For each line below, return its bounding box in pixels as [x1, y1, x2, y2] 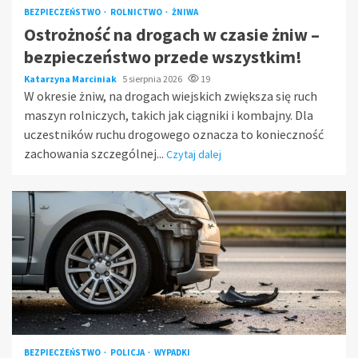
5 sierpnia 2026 [122, 72, 184, 85]
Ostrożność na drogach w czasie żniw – [24, 22, 320, 46]
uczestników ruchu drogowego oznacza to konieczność [24, 125, 324, 142]
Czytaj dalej [166, 146, 221, 161]
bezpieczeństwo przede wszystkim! [24, 45, 302, 68]
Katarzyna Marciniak [24, 72, 118, 85]
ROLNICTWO [110, 6, 164, 18]
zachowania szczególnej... [24, 145, 166, 161]
